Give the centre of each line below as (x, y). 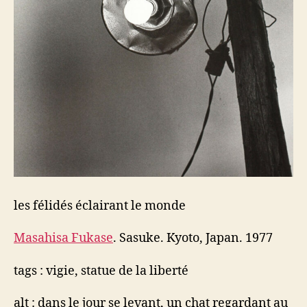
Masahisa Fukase (63, 238)
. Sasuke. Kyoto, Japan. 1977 (193, 238)
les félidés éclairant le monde (100, 206)
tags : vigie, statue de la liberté (101, 271)
